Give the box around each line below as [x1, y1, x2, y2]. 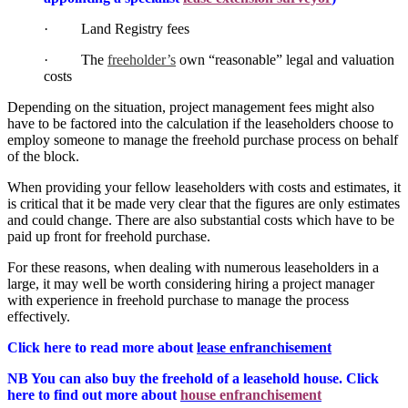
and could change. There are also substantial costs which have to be [7, 212, 394, 229]
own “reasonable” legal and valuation [176, 52, 394, 68]
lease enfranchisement [197, 340, 331, 356]
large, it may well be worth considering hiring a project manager [7, 276, 374, 292]
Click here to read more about [7, 340, 197, 356]
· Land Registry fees [44, 21, 189, 37]
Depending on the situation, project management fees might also [7, 99, 374, 116]
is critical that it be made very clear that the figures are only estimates [7, 196, 400, 212]
